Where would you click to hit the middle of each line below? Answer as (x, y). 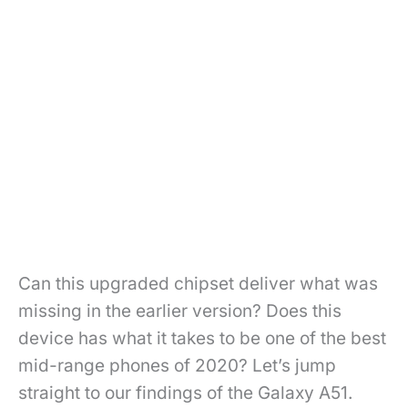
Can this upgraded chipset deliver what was (198, 283)
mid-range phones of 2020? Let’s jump (177, 365)
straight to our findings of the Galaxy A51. (185, 393)
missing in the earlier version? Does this (180, 311)
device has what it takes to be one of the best (202, 338)
